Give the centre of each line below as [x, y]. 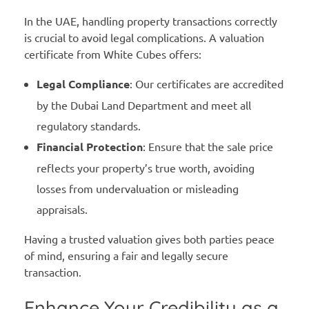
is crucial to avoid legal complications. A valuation [144, 38]
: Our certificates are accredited [206, 84]
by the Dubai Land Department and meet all [143, 105]
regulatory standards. [88, 126]
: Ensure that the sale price [208, 147]
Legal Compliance [83, 84]
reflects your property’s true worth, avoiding [145, 168]
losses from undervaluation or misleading [137, 189]
